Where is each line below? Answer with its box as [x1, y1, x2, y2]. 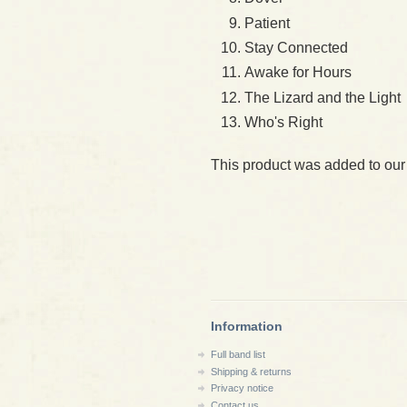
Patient [244, 15, 290, 31]
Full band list [211, 349, 265, 360]
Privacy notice [211, 382, 273, 394]
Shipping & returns [211, 365, 292, 377]
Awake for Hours [244, 65, 352, 81]
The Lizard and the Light [244, 89, 401, 105]
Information [211, 319, 283, 333]
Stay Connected [244, 39, 348, 55]
